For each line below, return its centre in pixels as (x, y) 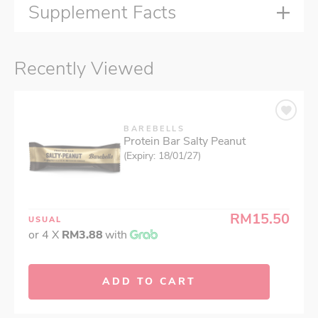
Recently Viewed (84, 69)
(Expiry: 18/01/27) (162, 156)
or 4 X (45, 235)
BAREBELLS (154, 129)
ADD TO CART (149, 282)
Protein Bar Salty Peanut (185, 142)
